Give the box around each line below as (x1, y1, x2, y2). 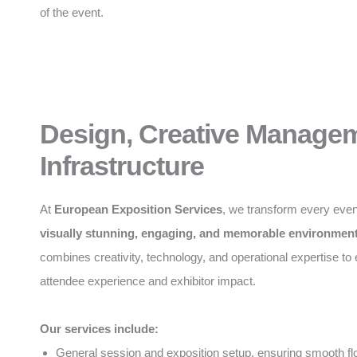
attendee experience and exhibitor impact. (40, 273, 256, 288)
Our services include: (40, 321, 159, 335)
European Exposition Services (54, 202, 222, 216)
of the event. (40, 5, 104, 19)
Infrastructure (40, 150, 204, 181)
